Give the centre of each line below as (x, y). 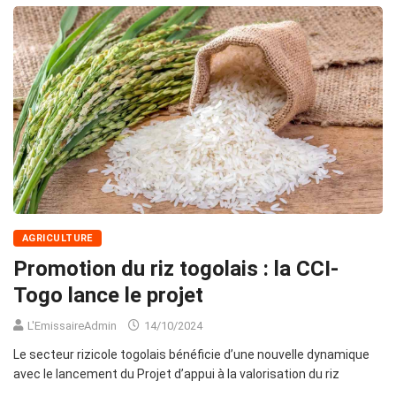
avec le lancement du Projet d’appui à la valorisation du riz (176, 374)
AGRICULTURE (57, 239)
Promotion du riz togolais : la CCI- (176, 269)
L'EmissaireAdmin (72, 326)
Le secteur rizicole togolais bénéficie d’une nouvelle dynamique (191, 355)
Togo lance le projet (108, 296)
